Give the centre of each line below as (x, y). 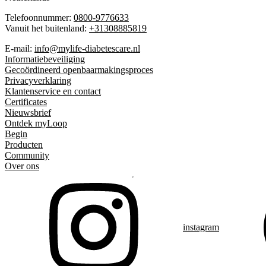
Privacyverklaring (38, 80)
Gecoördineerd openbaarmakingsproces (79, 69)
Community (27, 155)
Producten (24, 144)
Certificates (26, 102)
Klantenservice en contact (53, 91)
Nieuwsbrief (28, 112)
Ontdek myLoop (36, 123)
